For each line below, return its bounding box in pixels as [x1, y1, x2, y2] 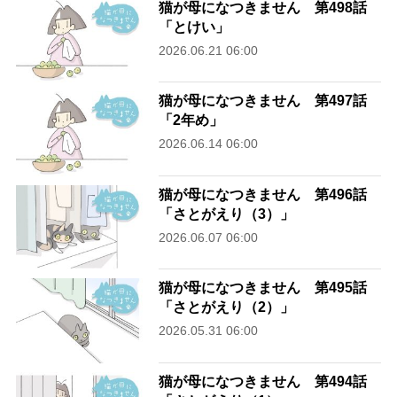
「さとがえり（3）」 [159, 206, 295, 222]
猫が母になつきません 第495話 [159, 280, 368, 296]
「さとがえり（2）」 [159, 300, 295, 315]
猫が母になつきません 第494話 [159, 373, 368, 389]
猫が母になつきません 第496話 [159, 186, 368, 202]
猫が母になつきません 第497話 [159, 93, 368, 109]
